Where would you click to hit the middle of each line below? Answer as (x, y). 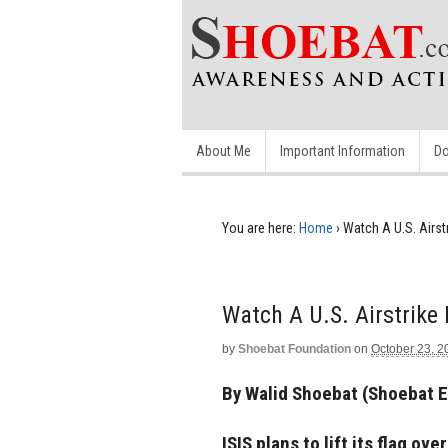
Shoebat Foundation (294, 349)
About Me (223, 151)
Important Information (342, 151)
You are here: (259, 228)
